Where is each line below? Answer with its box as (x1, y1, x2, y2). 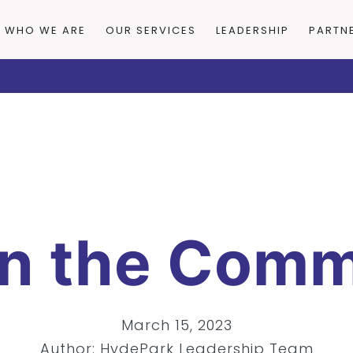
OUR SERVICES (106, 23, 196, 39)
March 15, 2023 (121, 315, 232, 335)
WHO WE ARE (5, 23, 86, 39)
